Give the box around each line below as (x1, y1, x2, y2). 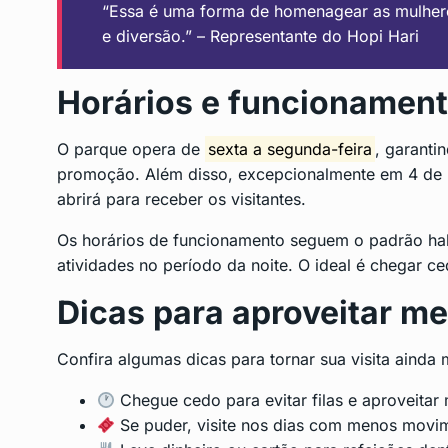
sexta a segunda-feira (208, 139, 373, 160)
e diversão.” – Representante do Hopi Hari (102, 26, 419, 47)
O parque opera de (57, 139, 205, 160)
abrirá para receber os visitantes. (57, 189, 306, 210)
